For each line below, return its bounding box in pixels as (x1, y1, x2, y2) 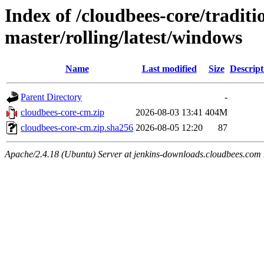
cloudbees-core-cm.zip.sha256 (21, 123, 133, 133)
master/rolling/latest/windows (5, 27, 242, 48)
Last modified (141, 64, 197, 74)
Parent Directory (21, 92, 82, 103)
